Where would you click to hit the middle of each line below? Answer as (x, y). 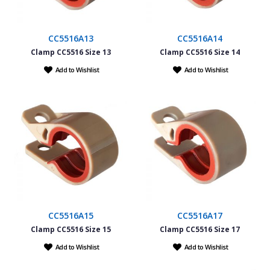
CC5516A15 (71, 215)
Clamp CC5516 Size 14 (199, 52)
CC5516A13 (71, 38)
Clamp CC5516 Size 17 (199, 229)
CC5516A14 (199, 38)
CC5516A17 (199, 215)
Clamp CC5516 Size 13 (71, 52)
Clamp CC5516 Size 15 (71, 229)
